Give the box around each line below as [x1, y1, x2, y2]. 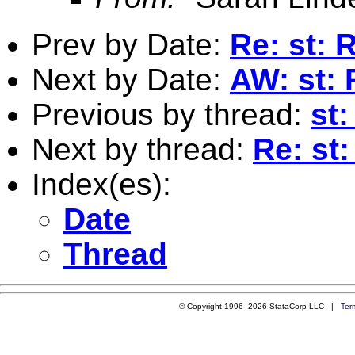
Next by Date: [32, 62, 230, 97]
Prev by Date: [32, 27, 230, 62]
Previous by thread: [32, 97, 311, 132]
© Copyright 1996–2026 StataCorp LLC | [178, 301, 341, 311]
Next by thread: [32, 132, 253, 166]
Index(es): [32, 166, 171, 201]
